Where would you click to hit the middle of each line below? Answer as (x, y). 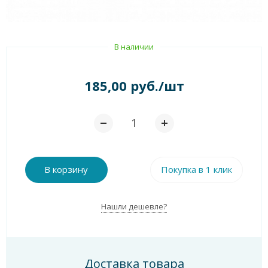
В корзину (66, 170)
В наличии (134, 46)
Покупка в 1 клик (197, 170)
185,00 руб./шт (134, 85)
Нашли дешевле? (134, 206)
